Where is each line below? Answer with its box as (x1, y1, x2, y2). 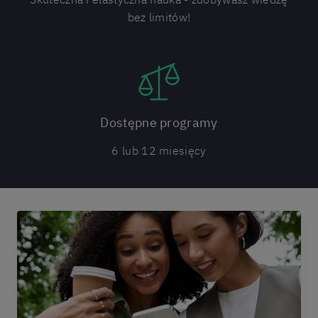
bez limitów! (127, 10, 191, 24)
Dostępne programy (100, 114, 218, 131)
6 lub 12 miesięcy (111, 143, 207, 158)
